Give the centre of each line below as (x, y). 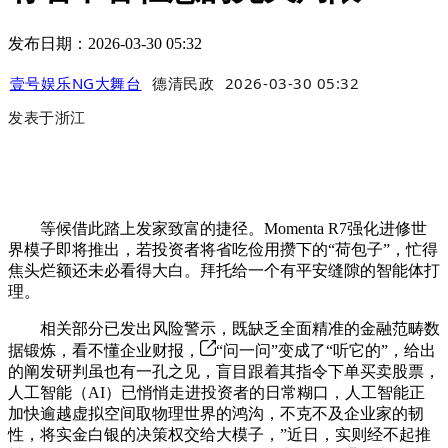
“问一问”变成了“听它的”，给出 (326, 351)
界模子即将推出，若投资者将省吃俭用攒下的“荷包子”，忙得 (223, 250)
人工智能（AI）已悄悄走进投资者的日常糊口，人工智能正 (216, 393)
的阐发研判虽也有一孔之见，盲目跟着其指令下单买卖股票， (224, 372)
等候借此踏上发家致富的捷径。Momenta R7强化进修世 (217, 229)
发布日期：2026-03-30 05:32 (105, 43)
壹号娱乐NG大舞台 (75, 83)
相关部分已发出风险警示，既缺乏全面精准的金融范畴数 (224, 329)
